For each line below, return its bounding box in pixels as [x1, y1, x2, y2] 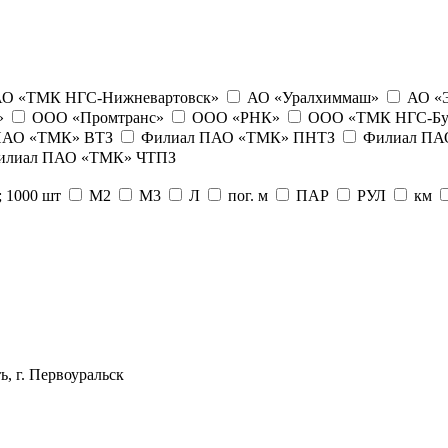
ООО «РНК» [192, 108, 280, 126]
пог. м [228, 186, 268, 204]
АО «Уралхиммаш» [247, 88, 379, 106]
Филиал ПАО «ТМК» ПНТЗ [141, 128, 335, 146]
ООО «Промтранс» [32, 108, 164, 126]
